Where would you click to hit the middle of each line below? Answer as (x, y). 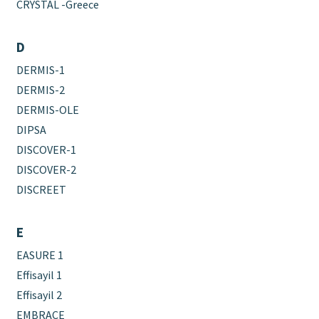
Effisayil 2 (40, 294)
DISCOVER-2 (47, 169)
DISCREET (42, 189)
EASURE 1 (40, 255)
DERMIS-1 (41, 69)
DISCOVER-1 (47, 149)
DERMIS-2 (41, 89)
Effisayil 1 (40, 274)
